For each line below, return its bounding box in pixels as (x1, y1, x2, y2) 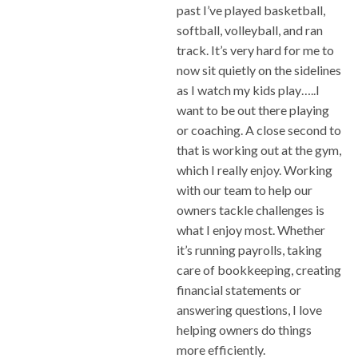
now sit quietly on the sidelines (177, 62, 341, 78)
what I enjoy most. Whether (177, 222, 325, 238)
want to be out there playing (177, 102, 329, 118)
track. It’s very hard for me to (177, 42, 334, 58)
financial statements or (177, 282, 301, 298)
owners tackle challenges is (177, 202, 324, 218)
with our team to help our (177, 182, 312, 198)
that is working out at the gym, (177, 142, 341, 158)
